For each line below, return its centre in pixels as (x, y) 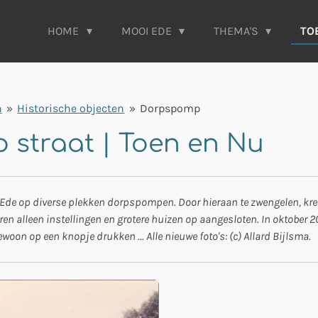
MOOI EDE (148, 31)
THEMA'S (238, 31)
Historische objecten (71, 108)
